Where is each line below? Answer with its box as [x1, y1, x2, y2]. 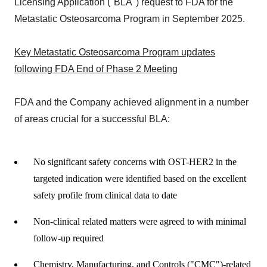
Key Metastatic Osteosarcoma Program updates [14, 47, 215, 57]
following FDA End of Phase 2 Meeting [14, 64, 178, 74]
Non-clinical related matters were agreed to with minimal [33, 216, 246, 226]
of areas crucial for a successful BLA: [14, 114, 170, 124]
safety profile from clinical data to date [33, 190, 177, 200]
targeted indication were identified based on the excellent [33, 173, 246, 184]
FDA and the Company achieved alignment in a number [14, 97, 249, 107]
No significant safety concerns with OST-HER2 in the [33, 157, 237, 167]
